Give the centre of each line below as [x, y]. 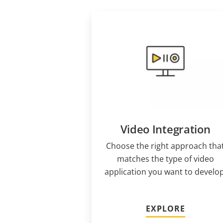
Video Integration [165, 129]
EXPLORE [165, 209]
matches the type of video [165, 159]
